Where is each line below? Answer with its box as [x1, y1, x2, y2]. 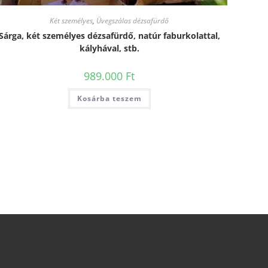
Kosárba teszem [77, 93, 142, 103]
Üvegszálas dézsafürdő [96, 15, 169, 26]
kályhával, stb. [79, 42, 139, 54]
